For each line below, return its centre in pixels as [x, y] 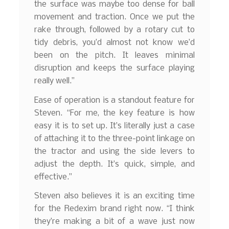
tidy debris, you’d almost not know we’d [114, 43]
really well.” [55, 81]
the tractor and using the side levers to [114, 151]
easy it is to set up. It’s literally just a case [114, 126]
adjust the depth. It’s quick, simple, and [114, 164]
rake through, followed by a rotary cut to [114, 30]
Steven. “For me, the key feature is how [114, 113]
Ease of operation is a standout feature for [114, 100]
